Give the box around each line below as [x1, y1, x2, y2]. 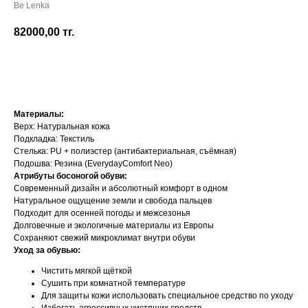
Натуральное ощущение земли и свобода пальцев [14, 196, 212, 206]
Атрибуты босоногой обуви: [14, 171, 127, 181]
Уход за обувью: [14, 245, 80, 256]
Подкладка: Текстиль [14, 134, 94, 144]
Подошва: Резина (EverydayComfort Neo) [14, 159, 173, 169]
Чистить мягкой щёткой [41, 266, 132, 276]
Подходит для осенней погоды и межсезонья [14, 208, 190, 219]
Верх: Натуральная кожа [14, 122, 110, 132]
